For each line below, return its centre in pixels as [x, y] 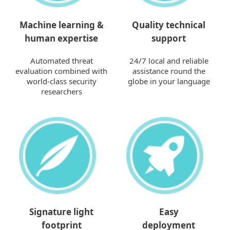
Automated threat [61, 61]
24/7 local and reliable [169, 61]
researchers [61, 91]
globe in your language [169, 81]
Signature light [61, 212]
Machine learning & [61, 25]
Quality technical [169, 25]
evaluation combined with [61, 71]
